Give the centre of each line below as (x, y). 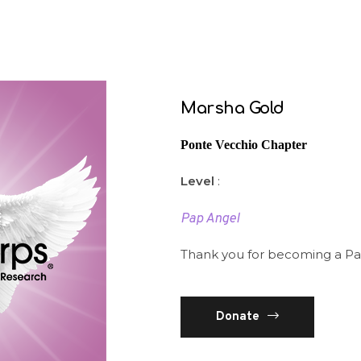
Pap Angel (210, 219)
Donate (238, 317)
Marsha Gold (232, 108)
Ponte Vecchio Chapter (244, 145)
